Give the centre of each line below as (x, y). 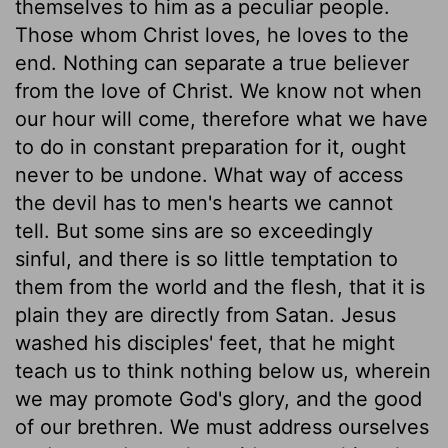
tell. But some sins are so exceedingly (194, 230)
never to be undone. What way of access (209, 174)
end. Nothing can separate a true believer (212, 62)
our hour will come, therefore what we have (221, 118)
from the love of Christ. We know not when (218, 90)
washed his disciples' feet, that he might (205, 342)
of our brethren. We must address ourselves (222, 426)
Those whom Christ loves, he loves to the (212, 34)
